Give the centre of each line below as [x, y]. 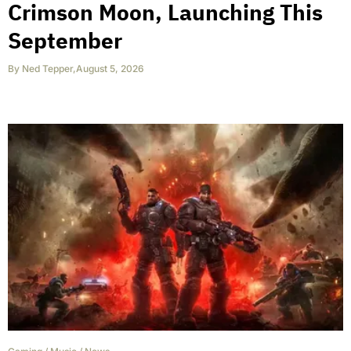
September [65, 40]
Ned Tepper [47, 68]
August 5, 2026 [110, 68]
